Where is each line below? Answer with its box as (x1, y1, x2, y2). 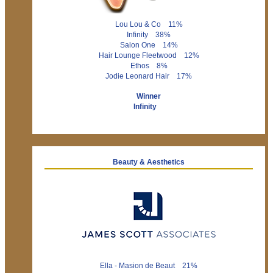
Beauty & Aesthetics (113, 158, 185, 166)
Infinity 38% (127, 30, 171, 38)
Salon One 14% (119, 41, 178, 49)
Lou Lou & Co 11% (115, 20, 183, 28)
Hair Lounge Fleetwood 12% (98, 51, 199, 59)
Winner (136, 92, 161, 100)
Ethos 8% (130, 62, 168, 69)
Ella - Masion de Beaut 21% (100, 261, 197, 269)
